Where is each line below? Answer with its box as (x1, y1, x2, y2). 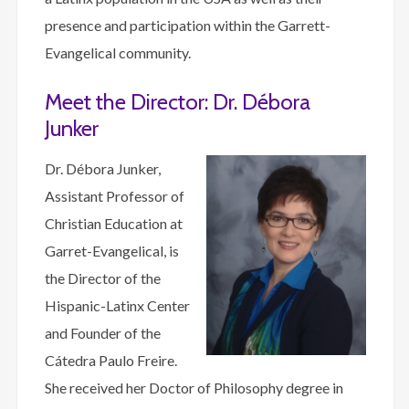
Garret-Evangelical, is (45, 242, 179, 260)
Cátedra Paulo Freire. (45, 351, 177, 370)
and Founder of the (45, 324, 161, 342)
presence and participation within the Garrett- (45, 16, 330, 35)
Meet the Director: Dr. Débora (45, 89, 310, 116)
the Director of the (45, 269, 161, 288)
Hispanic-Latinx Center (45, 297, 190, 315)
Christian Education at (45, 215, 183, 233)
